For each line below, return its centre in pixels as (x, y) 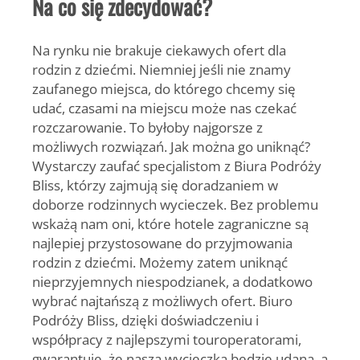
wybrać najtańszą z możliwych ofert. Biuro (162, 301)
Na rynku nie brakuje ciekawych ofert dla (159, 50)
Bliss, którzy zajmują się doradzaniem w (155, 185)
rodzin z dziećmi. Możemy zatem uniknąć (160, 262)
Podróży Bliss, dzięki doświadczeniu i (145, 320)
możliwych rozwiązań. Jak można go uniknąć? (171, 146)
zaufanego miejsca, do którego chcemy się (164, 88)
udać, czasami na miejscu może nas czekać (164, 108)
